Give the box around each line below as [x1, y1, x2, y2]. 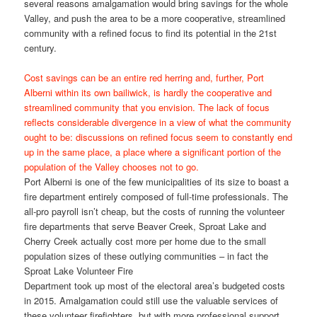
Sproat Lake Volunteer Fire [24, 263, 134, 277]
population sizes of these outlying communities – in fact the [24, 248, 269, 263]
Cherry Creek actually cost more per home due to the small [24, 234, 267, 248]
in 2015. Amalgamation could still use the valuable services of [24, 293, 279, 307]
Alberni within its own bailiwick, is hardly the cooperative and [24, 85, 272, 99]
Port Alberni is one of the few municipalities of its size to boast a [24, 174, 289, 188]
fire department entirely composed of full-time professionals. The [24, 189, 289, 203]
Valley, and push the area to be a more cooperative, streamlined [24, 11, 286, 25]
